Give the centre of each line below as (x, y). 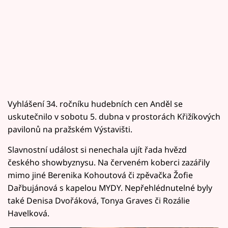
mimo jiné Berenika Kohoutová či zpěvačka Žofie (100, 175)
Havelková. (28, 213)
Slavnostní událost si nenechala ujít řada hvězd (97, 150)
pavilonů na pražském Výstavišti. (70, 129)
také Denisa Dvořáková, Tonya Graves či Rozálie (99, 201)
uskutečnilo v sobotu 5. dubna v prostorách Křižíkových (114, 117)
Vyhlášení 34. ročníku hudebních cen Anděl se (95, 104)
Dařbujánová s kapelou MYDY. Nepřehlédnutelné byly (110, 188)
